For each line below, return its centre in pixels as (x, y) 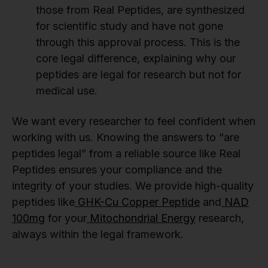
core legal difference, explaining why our (136, 59)
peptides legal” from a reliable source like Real (126, 154)
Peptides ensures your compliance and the (117, 170)
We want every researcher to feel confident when (134, 121)
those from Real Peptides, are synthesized (140, 10)
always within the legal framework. (98, 234)
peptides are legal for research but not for (138, 75)
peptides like (43, 202)
